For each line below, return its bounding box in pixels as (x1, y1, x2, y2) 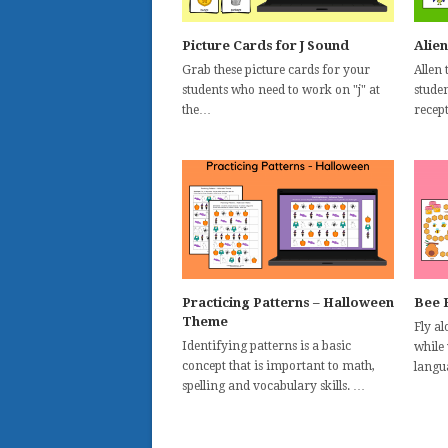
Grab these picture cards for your (182, 62, 370, 77)
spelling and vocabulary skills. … (182, 378, 365, 393)
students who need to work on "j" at (182, 82, 380, 97)
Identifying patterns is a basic (182, 338, 351, 353)
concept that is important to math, (182, 358, 375, 373)
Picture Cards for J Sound (182, 37, 349, 53)
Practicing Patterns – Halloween (182, 294, 394, 310)
